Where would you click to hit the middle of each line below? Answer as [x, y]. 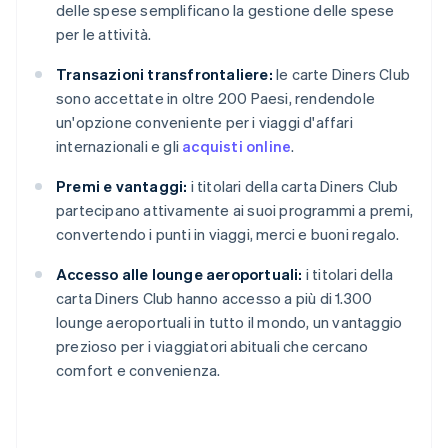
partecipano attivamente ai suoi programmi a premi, [235, 210]
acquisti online [237, 146]
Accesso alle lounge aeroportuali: [179, 274]
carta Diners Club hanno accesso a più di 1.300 [214, 298]
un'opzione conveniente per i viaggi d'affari [204, 122]
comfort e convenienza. [138, 370]
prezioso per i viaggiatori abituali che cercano [212, 346]
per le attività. [104, 34]
